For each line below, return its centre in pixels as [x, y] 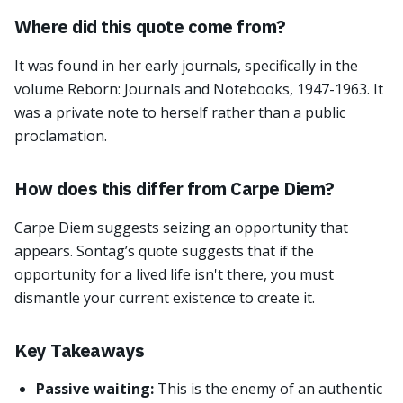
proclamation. [61, 136]
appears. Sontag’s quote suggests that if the [164, 251]
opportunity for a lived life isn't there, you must [174, 274]
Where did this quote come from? [150, 27]
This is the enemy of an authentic [270, 389]
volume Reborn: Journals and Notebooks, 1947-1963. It [199, 89]
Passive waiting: [95, 389]
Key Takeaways [80, 350]
